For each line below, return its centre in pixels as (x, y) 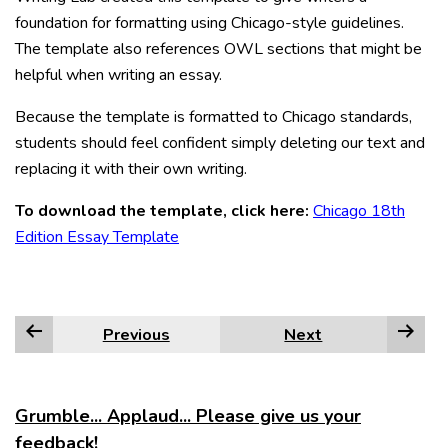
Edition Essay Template (97, 237)
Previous (136, 335)
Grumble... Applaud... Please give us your (188, 416)
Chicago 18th (359, 211)
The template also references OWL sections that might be (218, 49)
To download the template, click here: (162, 211)
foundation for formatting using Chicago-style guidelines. (209, 23)
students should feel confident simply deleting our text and (220, 143)
